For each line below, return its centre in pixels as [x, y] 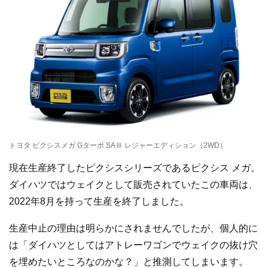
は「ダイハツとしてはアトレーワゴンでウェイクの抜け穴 [133, 245]
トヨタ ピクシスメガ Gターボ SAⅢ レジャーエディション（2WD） [118, 145]
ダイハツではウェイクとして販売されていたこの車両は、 [133, 184]
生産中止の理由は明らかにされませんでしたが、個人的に [133, 229]
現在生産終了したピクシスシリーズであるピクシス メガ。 [135, 167]
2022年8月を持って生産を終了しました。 [99, 201]
